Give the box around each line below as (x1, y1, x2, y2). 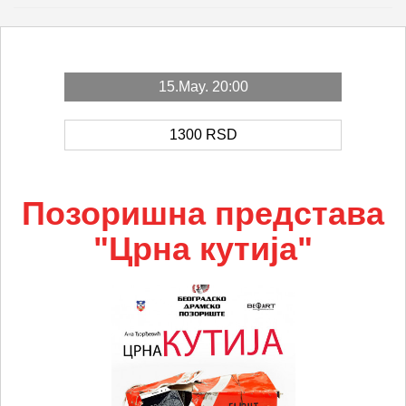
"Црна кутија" (93, 230, 313, 267)
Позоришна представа (22, 195, 384, 232)
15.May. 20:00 (158, 79, 248, 94)
